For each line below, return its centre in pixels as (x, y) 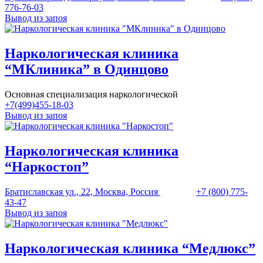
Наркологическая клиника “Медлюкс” (130, 248)
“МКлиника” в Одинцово (87, 70)
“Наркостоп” (47, 166)
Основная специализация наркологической (91, 95)
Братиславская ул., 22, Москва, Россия (81, 191)
